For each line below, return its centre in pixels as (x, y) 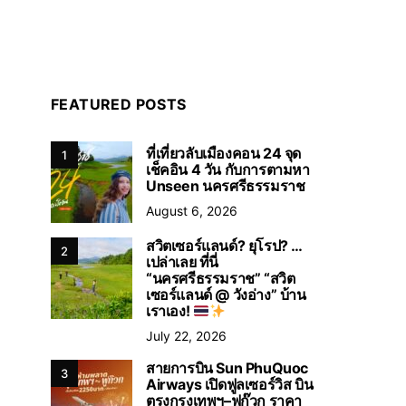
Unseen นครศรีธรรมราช (226, 185)
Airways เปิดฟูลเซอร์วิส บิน (230, 384)
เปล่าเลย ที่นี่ (182, 262)
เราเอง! (169, 311)
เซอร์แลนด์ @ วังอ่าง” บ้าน (226, 295)
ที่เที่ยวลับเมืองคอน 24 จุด (223, 153)
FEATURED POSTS (119, 104)
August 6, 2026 (192, 210)
